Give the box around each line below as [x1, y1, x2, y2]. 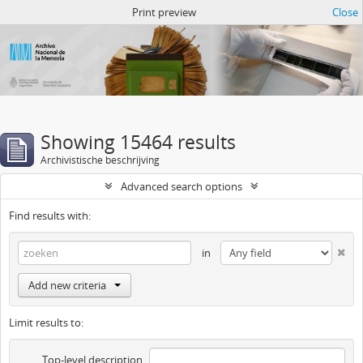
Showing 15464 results [41, 129, 236, 155]
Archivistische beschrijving [41, 152, 160, 167]
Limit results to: [9, 314, 83, 330]
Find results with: [9, 207, 91, 223]
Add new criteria [28, 277, 106, 293]
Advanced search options [121, 178, 242, 194]
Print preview [131, 5, 196, 19]
